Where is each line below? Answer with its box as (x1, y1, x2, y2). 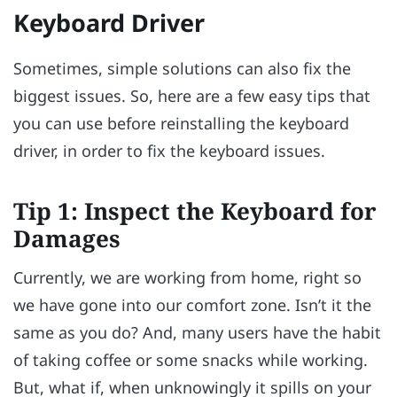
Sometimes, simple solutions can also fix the (13, 58, 351, 80)
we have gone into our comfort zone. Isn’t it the (13, 294, 371, 316)
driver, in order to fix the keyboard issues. (13, 140, 325, 162)
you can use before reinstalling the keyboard (13, 113, 349, 135)
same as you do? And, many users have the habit (13, 322, 381, 344)
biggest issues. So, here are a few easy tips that (13, 85, 370, 107)
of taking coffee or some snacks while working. (13, 349, 368, 371)
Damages (13, 222, 121, 255)
